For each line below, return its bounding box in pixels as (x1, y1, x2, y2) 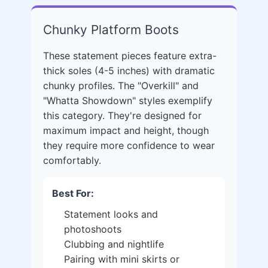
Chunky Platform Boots (43, 22, 179, 37)
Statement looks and (64, 208, 158, 220)
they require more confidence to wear (43, 139, 215, 151)
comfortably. (43, 154, 101, 166)
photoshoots (64, 223, 121, 235)
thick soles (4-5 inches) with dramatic (43, 65, 215, 77)
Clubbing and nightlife (64, 238, 164, 250)
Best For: (52, 187, 94, 199)
